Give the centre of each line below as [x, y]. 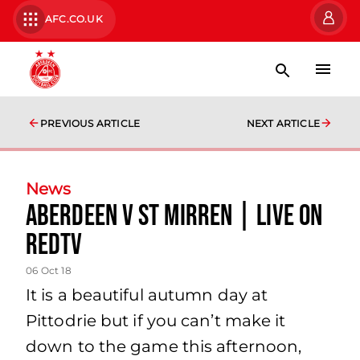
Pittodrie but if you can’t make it [156, 321]
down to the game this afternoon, [164, 346]
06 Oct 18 [49, 270]
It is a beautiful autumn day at [147, 295]
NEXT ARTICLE [283, 123]
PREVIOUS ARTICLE [90, 123]
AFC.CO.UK [74, 19]
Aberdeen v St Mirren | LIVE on [174, 217]
